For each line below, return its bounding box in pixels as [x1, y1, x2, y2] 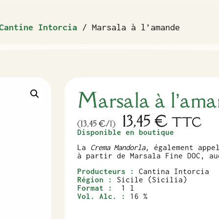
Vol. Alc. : [77, 191, 126, 200]
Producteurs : [77, 166, 135, 175]
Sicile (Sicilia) [117, 175, 188, 184]
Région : [77, 175, 117, 184]
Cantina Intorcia [134, 166, 210, 175]
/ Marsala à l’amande [77, 22, 180, 32]
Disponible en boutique [77, 128, 175, 137]
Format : [77, 183, 122, 192]
